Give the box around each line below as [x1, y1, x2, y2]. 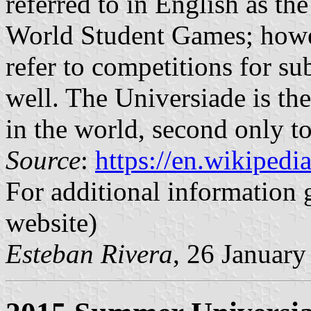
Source [6, 145, 81, 176]
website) [6, 208, 97, 238]
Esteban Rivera [6, 239, 173, 269]
